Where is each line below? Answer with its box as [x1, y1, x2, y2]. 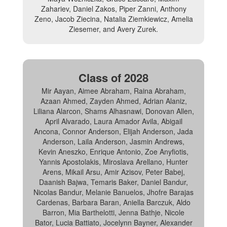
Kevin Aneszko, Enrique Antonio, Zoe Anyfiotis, [39, 146, 188, 157]
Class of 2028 [79, 69, 148, 86]
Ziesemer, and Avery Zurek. [69, 24, 158, 34]
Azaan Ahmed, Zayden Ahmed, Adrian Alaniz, [40, 96, 187, 106]
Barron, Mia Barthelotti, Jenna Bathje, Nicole [43, 207, 184, 217]
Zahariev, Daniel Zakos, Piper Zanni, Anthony [41, 4, 186, 14]
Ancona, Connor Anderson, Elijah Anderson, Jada [34, 126, 193, 136]
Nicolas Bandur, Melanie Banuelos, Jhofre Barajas [33, 187, 194, 197]
